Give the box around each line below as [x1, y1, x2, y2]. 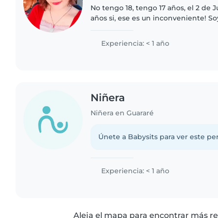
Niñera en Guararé [91, 108, 154, 117]
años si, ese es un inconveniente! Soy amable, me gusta [91, 14, 209, 23]
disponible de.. [91, 34, 143, 43]
